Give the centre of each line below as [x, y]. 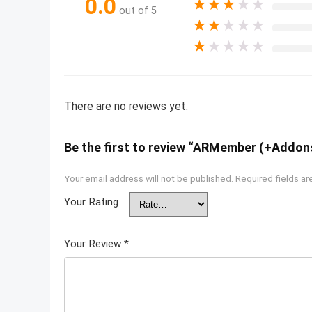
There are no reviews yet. [126, 106]
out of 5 [138, 11]
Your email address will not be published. [149, 178]
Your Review [94, 243]
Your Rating [91, 202]
